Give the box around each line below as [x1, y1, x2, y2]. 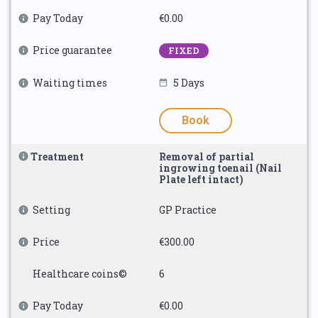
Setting [33, 203, 70, 216]
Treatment [31, 150, 84, 163]
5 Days [173, 76, 204, 89]
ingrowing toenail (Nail [159, 161, 282, 175]
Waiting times [33, 76, 107, 89]
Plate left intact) [159, 172, 243, 186]
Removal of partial [159, 150, 254, 163]
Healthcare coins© [33, 267, 127, 280]
